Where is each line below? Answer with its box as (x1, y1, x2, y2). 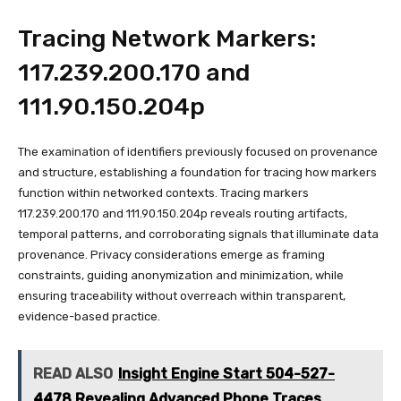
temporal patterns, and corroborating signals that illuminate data (18, 226, 379, 241)
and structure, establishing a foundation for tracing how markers (18, 165, 377, 179)
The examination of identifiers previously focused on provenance (18, 144, 378, 158)
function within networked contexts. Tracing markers (18, 185, 309, 200)
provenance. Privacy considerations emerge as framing (18, 247, 325, 261)
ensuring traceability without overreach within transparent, (18, 288, 346, 303)
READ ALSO (33, 364, 113, 382)
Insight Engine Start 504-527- (118, 364, 335, 382)
